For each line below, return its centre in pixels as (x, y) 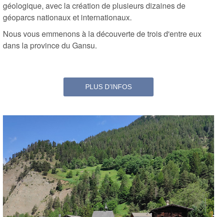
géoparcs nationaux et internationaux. (67, 17)
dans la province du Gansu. (50, 45)
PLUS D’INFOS (108, 86)
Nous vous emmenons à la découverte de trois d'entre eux (102, 33)
